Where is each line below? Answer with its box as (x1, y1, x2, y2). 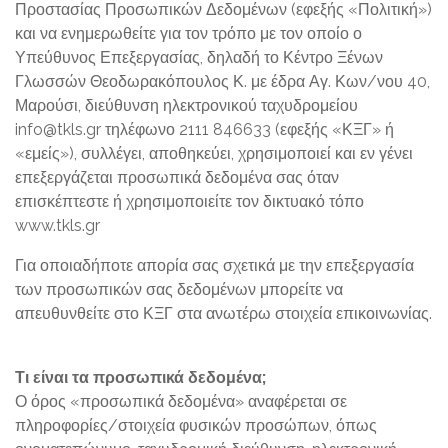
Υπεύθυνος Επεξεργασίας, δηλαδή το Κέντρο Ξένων (15, 48, 383, 67)
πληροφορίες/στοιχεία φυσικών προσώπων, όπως (15, 416, 377, 435)
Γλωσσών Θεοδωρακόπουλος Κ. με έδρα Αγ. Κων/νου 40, (15, 72, 430, 91)
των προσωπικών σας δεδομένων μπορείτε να (15, 280, 343, 299)
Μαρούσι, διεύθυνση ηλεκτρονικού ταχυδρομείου (15, 96, 358, 115)
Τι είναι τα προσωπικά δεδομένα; (15, 368, 266, 387)
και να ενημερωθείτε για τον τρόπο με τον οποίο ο (15, 24, 362, 43)
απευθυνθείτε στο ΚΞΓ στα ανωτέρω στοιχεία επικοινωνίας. (15, 304, 432, 323)
